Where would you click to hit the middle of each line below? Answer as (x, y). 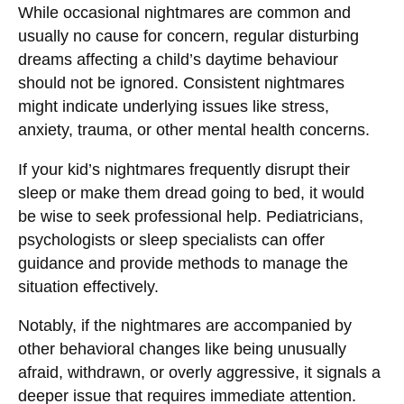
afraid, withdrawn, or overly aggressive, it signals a (199, 373)
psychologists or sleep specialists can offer (171, 239)
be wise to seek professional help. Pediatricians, (191, 216)
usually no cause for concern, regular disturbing (188, 37)
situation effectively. (88, 286)
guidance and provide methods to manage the (183, 263)
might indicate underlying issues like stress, (174, 107)
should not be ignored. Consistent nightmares (181, 83)
